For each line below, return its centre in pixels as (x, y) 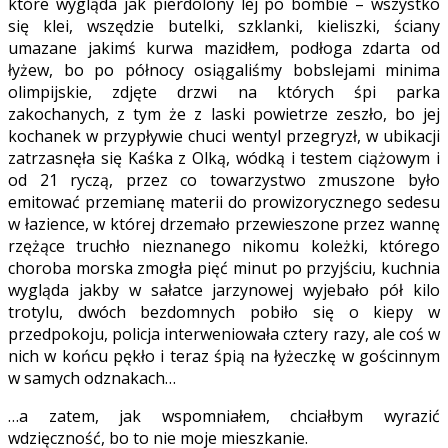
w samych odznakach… (92, 377)
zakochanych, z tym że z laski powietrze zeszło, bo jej (224, 113)
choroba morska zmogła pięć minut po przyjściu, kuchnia (224, 267)
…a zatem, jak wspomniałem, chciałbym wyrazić (224, 415)
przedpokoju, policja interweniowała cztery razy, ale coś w (224, 333)
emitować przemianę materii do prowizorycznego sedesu (224, 201)
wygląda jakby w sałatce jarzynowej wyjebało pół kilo (224, 289)
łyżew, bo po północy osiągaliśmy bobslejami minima (224, 69)
